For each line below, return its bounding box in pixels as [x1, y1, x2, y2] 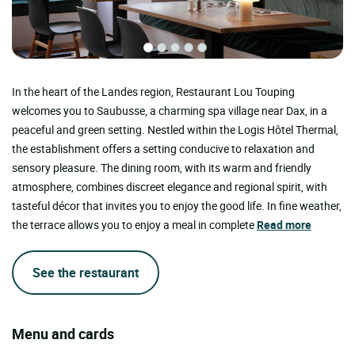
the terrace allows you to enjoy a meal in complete [12, 217, 257, 233]
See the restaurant [32, 264, 139, 282]
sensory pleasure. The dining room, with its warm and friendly [12, 160, 311, 176]
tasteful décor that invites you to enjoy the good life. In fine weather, [12, 198, 342, 214]
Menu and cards [12, 324, 114, 344]
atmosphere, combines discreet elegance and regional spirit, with [12, 179, 327, 195]
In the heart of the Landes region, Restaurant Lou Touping [12, 84, 295, 100]
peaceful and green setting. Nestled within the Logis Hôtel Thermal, [12, 122, 338, 138]
